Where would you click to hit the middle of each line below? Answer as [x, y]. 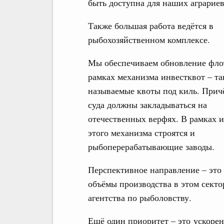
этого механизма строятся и [141, 132]
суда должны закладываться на [147, 104]
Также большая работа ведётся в [151, 25]
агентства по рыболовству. [140, 197]
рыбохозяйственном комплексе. [149, 39]
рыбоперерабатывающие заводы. [151, 146]
